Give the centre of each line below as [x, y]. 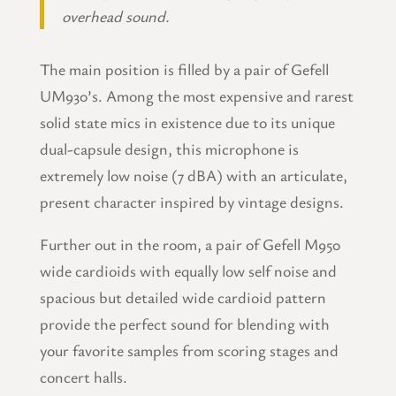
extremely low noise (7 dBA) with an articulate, [193, 175]
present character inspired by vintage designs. [191, 201]
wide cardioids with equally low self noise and [188, 270]
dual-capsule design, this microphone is [169, 148]
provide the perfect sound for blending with [184, 323]
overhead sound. [115, 15]
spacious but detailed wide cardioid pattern [183, 297]
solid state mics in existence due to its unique [187, 122]
